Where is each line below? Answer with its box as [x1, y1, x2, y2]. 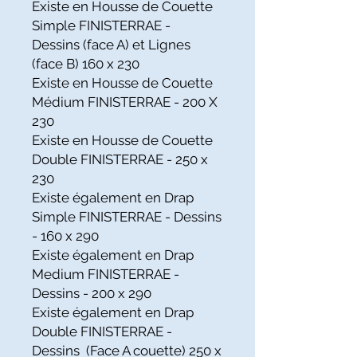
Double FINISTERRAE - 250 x [32, 151, 208, 167]
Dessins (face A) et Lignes [32, 37, 190, 53]
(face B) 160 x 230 [32, 56, 139, 72]
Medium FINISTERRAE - [32, 266, 179, 282]
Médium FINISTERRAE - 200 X [32, 94, 218, 110]
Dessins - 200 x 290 [32, 285, 151, 301]
